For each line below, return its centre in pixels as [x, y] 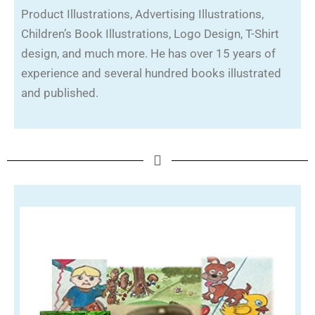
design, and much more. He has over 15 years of [148, 53]
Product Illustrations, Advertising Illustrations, [142, 14]
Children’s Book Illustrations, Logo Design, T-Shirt [150, 34]
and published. [61, 93]
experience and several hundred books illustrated [151, 73]
